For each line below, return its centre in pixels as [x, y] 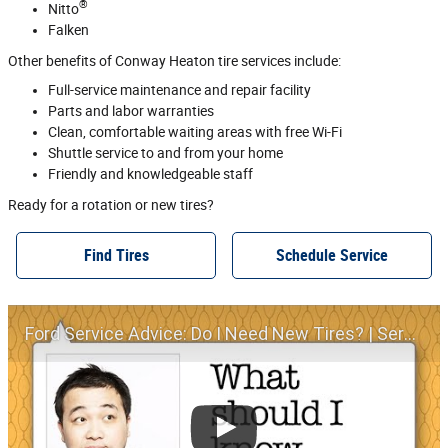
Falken [68, 29]
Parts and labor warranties [131, 110]
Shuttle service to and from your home [165, 152]
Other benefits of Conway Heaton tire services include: [174, 60]
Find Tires [116, 255]
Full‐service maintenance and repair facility [179, 89]
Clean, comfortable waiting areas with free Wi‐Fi [195, 131]
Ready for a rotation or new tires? [111, 204]
